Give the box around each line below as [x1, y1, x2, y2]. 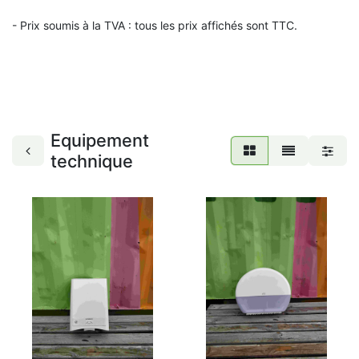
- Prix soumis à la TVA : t [12, 18, 139, 32]
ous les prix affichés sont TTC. [139, 18, 297, 32]
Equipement [50, 130, 149, 151]
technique [50, 151, 133, 171]
